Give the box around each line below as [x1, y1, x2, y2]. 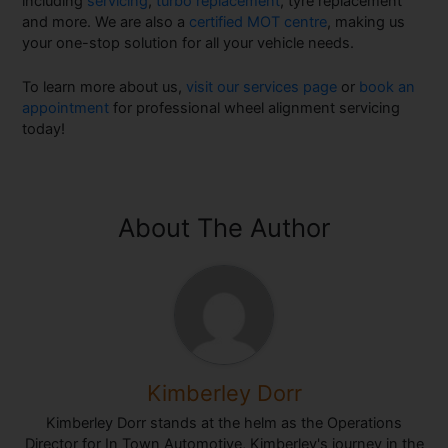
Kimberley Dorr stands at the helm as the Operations [46, 413, 402, 432]
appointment [22, 99, 110, 118]
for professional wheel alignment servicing [109, 99, 401, 118]
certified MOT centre [189, 12, 328, 31]
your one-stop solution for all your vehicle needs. [22, 33, 355, 52]
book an [359, 78, 416, 97]
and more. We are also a [22, 12, 190, 31]
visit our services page [186, 78, 338, 97]
